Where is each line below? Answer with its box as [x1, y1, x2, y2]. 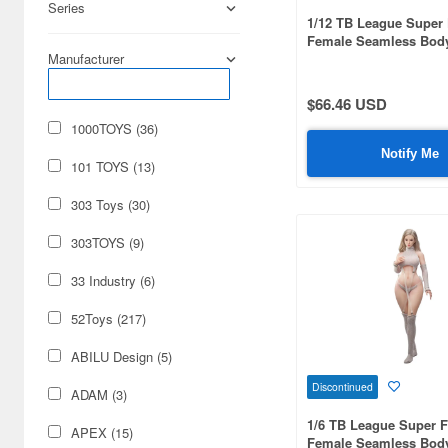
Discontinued [312, 378, 373, 394]
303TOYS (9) [71, 233, 144, 252]
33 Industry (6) [71, 271, 155, 290]
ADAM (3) [71, 385, 127, 404]
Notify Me [381, 145, 440, 161]
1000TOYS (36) [71, 119, 158, 138]
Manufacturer [48, 49, 124, 68]
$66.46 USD [307, 92, 387, 115]
